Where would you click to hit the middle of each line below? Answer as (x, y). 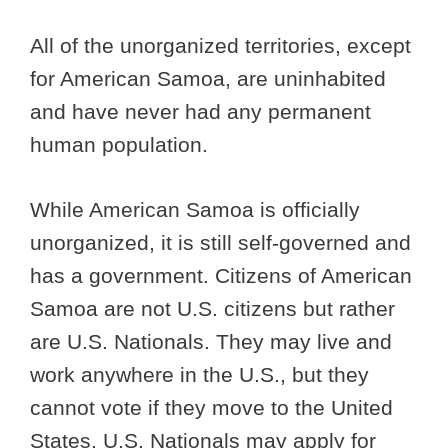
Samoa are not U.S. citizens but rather (212, 308)
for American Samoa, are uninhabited (208, 79)
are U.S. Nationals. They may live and (211, 341)
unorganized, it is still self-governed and (220, 242)
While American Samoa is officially (195, 209)
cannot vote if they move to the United (211, 407)
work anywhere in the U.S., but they (199, 374)
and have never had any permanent (200, 112)
